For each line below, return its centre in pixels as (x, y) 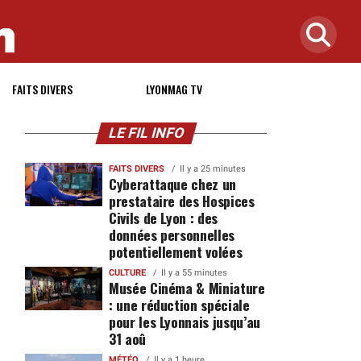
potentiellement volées (175, 251)
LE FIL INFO (146, 133)
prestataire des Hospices (181, 201)
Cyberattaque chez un (172, 184)
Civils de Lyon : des (163, 218)
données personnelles (171, 234)
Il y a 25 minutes (212, 169)
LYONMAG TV (174, 89)
